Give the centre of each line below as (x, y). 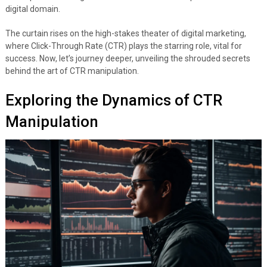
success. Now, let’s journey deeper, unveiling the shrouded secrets (128, 58)
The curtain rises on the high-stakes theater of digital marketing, (125, 33)
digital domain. (32, 9)
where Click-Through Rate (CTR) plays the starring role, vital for (123, 46)
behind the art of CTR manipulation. (72, 71)
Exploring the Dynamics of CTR (114, 100)
